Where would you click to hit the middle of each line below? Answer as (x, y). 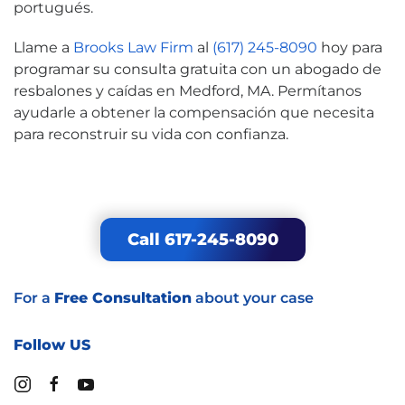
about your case (253, 297)
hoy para (350, 47)
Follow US (52, 344)
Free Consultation (123, 297)
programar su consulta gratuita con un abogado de (198, 69)
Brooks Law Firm (133, 47)
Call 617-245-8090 (202, 239)
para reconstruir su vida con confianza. (151, 134)
